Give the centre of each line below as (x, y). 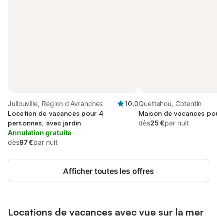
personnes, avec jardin (45, 123)
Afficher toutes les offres (108, 171)
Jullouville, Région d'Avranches (55, 103)
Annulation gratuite (40, 132)
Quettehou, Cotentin (170, 103)
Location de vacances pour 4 (55, 113)
